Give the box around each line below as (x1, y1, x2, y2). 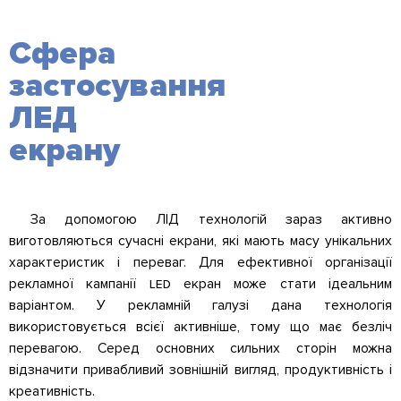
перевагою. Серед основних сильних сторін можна (9, 340, 392, 358)
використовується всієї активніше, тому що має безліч (9, 319, 392, 337)
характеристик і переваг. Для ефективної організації (9, 254, 392, 272)
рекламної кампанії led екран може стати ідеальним (9, 276, 392, 294)
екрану (9, 131, 120, 171)
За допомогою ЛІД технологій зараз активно (30, 211, 392, 229)
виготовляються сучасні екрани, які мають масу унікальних (9, 233, 392, 251)
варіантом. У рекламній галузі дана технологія (9, 297, 392, 315)
